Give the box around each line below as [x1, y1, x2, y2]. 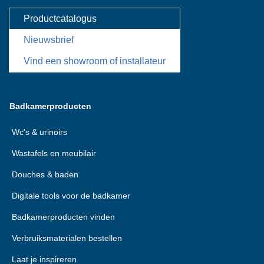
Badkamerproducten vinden [12, 212, 115, 222]
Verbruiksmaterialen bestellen [12, 233, 122, 243]
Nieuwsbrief [24, 35, 74, 45]
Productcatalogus [24, 14, 97, 24]
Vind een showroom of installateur [24, 56, 166, 66]
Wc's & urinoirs [12, 127, 67, 137]
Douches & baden [12, 170, 78, 179]
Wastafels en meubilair [12, 148, 96, 158]
